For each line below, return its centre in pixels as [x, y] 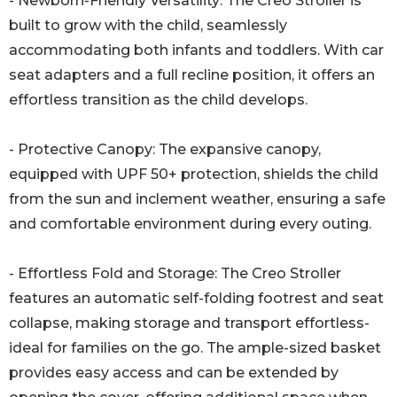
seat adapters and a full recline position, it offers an [192, 75]
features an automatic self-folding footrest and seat [196, 299]
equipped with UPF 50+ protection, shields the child [194, 175]
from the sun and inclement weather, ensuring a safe [197, 199]
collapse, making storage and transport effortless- [189, 323]
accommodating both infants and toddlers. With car [196, 51]
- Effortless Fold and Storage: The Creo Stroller [175, 274]
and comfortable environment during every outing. [190, 224]
